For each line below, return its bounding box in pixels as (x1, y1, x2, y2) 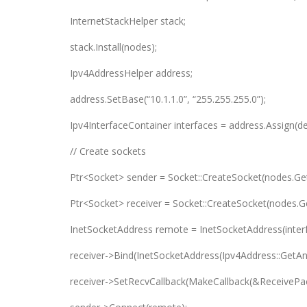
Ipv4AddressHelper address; (70, 66, 193, 79)
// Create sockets (70, 145, 146, 158)
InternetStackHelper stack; (70, 14, 186, 27)
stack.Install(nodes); (70, 40, 157, 53)
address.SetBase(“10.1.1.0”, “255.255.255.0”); (70, 93, 266, 106)
